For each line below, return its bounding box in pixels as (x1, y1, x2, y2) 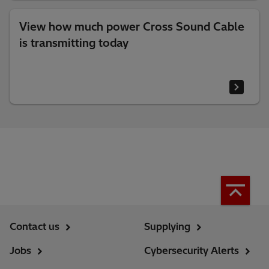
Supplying (144, 220, 190, 232)
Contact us (10, 220, 59, 232)
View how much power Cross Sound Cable (19, 19, 244, 34)
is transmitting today (19, 35, 128, 50)
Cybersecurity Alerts (144, 244, 239, 256)
